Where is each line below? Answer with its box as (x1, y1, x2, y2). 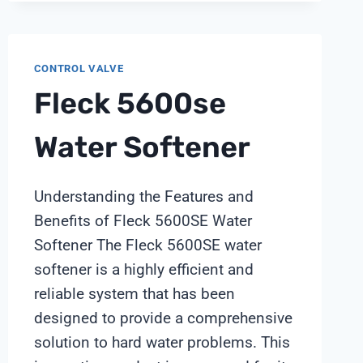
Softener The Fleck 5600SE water (33, 236, 262, 255)
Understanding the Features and (33, 187, 254, 207)
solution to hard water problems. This (33, 333, 290, 352)
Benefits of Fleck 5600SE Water (33, 211, 252, 231)
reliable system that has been (33, 284, 235, 304)
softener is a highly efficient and (33, 260, 254, 280)
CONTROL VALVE (33, 62, 124, 75)
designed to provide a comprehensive (33, 309, 293, 328)
